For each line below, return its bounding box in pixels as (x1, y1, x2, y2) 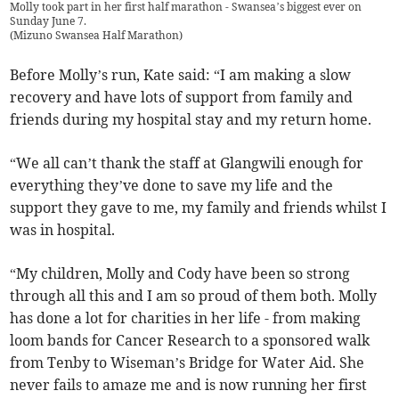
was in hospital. (10, 221, 116, 240)
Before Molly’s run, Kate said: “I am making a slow (10, 66, 352, 85)
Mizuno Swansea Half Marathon (13, 28, 180, 43)
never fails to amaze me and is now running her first (10, 376, 368, 395)
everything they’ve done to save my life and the (10, 176, 334, 195)
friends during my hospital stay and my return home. (10, 110, 372, 129)
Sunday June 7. (10, 14, 87, 28)
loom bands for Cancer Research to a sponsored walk (10, 331, 370, 350)
